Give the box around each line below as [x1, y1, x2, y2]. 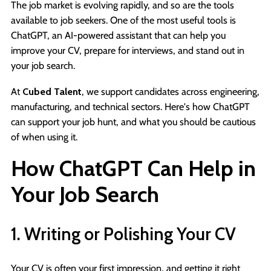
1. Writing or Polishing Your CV [11, 223, 236, 244]
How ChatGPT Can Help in [11, 154, 256, 181]
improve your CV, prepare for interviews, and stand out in [11, 44, 244, 56]
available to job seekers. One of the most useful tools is [11, 13, 236, 26]
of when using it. [11, 130, 77, 143]
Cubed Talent [22, 85, 82, 97]
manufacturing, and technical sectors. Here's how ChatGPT [11, 100, 250, 113]
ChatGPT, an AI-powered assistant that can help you [11, 28, 226, 41]
